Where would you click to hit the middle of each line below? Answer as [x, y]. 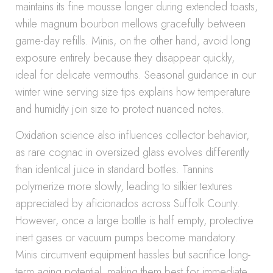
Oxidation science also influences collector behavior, [132, 135]
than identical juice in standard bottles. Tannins [114, 169]
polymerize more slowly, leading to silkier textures [124, 186]
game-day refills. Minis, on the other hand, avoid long [133, 41]
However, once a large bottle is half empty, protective [134, 221]
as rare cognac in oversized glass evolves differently [132, 152]
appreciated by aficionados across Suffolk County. [128, 204]
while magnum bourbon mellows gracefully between [130, 24]
